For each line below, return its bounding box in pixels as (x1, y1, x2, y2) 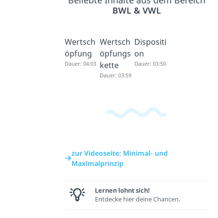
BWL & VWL (112, 4, 161, 16)
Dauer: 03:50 (134, 60, 166, 67)
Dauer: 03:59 (99, 72, 131, 79)
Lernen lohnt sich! (95, 186, 150, 195)
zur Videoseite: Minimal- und (72, 148, 168, 158)
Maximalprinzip (72, 158, 124, 168)
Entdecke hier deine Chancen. (95, 195, 181, 203)
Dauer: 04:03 (65, 60, 97, 67)
